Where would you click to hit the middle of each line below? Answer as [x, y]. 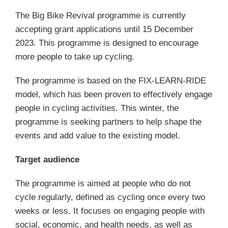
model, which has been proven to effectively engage [114, 94]
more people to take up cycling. [75, 57]
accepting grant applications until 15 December [104, 29]
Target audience [47, 160]
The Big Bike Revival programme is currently [101, 16]
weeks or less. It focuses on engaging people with [110, 211]
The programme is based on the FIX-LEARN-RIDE [111, 81]
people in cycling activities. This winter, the [97, 108]
